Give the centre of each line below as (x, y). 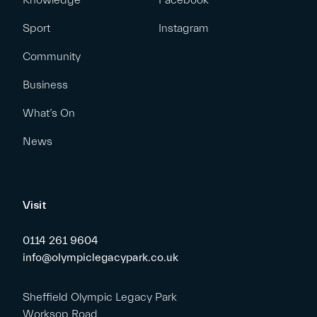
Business (45, 85)
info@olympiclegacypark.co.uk (100, 258)
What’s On (49, 114)
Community (52, 57)
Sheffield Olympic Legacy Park (100, 298)
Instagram (184, 29)
